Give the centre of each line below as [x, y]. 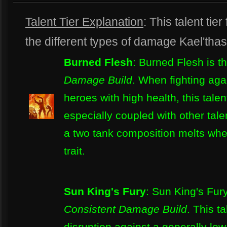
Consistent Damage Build [125, 209]
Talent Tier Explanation [84, 22]
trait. [74, 151]
